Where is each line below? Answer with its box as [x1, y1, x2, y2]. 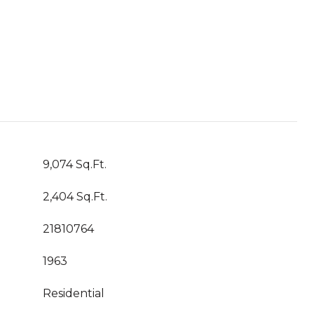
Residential [43, 287, 104, 300]
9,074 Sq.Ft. [43, 158, 107, 171]
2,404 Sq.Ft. [43, 190, 107, 203]
